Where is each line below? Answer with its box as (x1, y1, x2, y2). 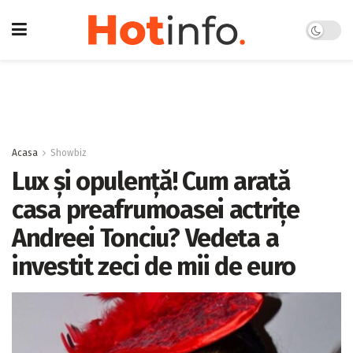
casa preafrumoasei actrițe (12, 195, 299, 225)
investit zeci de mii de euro (12, 251, 296, 281)
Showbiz (50, 147, 87, 158)
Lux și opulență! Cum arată (12, 166, 291, 196)
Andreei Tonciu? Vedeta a (12, 223, 279, 253)
